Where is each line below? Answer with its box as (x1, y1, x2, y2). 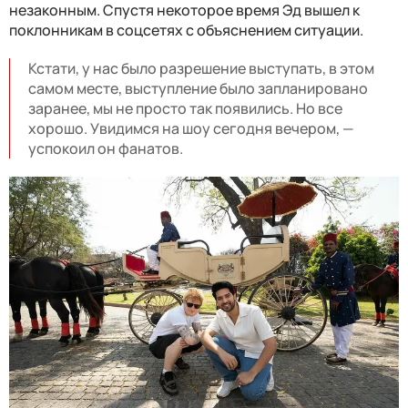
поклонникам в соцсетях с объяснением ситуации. (9, 19, 363, 40)
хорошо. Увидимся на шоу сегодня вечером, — (28, 117, 353, 138)
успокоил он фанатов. (28, 138, 183, 158)
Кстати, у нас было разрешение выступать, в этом (28, 57, 374, 78)
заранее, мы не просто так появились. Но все (28, 97, 342, 118)
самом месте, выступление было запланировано (28, 77, 368, 98)
